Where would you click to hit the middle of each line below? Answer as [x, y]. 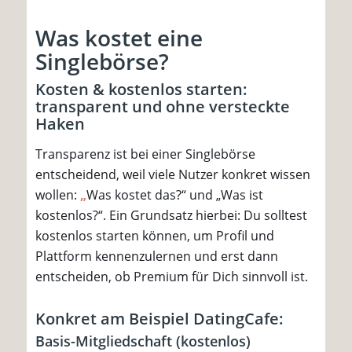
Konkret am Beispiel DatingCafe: [160, 318]
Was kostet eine [119, 38]
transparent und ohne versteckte [163, 107]
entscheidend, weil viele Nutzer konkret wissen [173, 174]
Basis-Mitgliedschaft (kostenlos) [143, 341]
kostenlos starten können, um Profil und [155, 235]
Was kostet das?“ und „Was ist [175, 194]
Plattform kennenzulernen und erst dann [157, 256]
